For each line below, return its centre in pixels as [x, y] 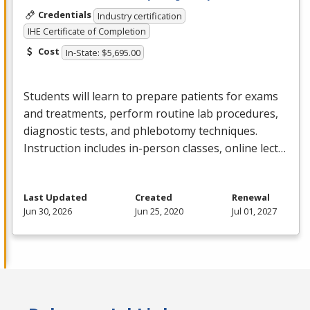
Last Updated [55, 197]
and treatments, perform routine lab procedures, [151, 113]
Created [154, 197]
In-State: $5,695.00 [103, 52]
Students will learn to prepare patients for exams [151, 96]
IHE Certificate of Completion [86, 31]
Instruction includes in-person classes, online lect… [155, 148]
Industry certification [139, 16]
